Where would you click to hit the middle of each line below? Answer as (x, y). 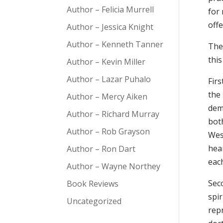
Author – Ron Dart (101, 149)
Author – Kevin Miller (106, 62)
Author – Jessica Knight (110, 27)
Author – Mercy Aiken (107, 97)
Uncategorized (94, 201)
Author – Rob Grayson (109, 132)
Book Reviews (93, 184)
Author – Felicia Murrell (111, 10)
